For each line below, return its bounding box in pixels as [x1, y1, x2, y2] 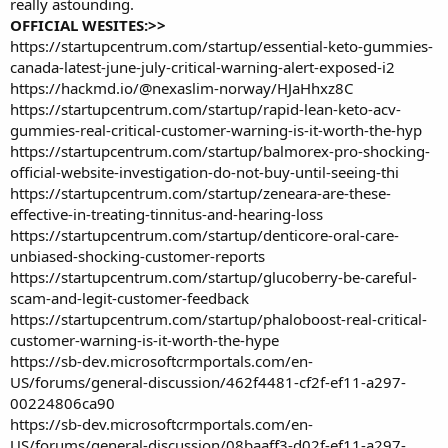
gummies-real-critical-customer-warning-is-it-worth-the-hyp [10, 119, 422, 140]
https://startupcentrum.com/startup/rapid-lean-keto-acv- [10, 98, 401, 119]
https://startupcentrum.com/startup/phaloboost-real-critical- [10, 308, 427, 329]
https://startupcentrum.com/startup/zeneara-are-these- [10, 182, 391, 203]
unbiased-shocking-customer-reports [10, 245, 265, 266]
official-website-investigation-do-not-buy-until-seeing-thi [10, 161, 399, 182]
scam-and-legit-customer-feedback [10, 287, 249, 308]
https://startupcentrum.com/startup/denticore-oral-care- [10, 224, 399, 245]
